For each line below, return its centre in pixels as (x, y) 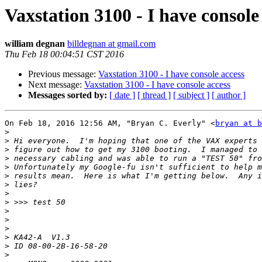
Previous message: (63, 74)
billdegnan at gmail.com (111, 44)
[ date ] (122, 95)
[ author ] (229, 95)
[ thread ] (154, 95)
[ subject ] (191, 95)
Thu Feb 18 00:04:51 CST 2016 (64, 54)
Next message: (56, 85)
